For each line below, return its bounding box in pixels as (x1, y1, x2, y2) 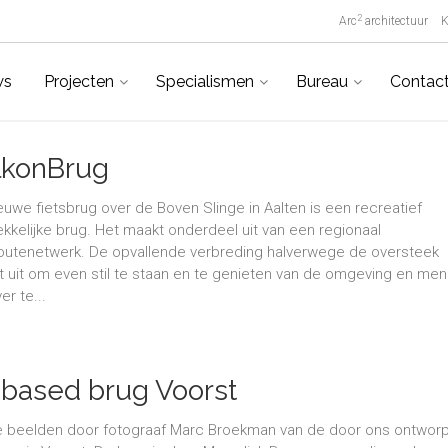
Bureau (295, 72, 348, 91)
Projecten (43, 72, 114, 91)
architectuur (362, 14, 428, 28)
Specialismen (155, 72, 254, 91)
